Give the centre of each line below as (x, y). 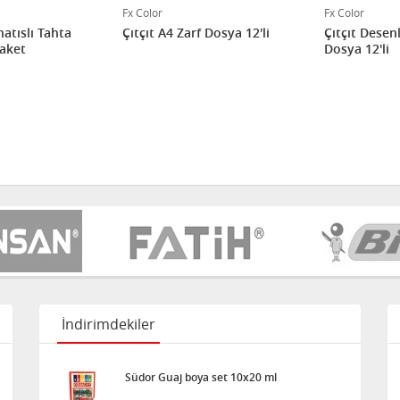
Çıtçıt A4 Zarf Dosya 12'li (196, 33)
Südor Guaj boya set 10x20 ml (201, 377)
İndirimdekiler (108, 324)
